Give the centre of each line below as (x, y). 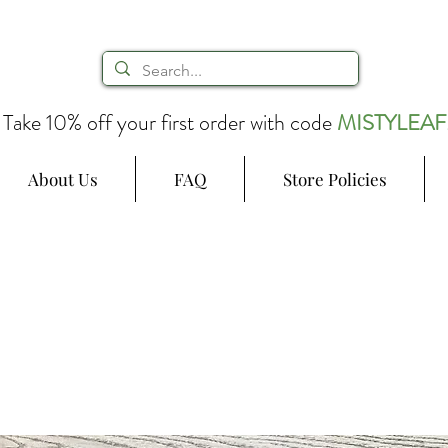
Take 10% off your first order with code (170, 122)
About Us (62, 179)
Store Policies (334, 179)
